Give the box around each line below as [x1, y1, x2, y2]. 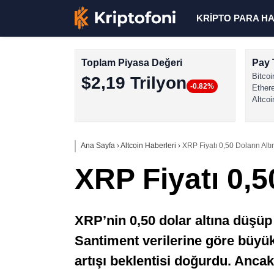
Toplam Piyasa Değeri [81, 57, 182, 68]
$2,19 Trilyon [81, 73, 187, 92]
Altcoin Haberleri [120, 141, 176, 150]
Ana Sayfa [81, 141, 115, 150]
